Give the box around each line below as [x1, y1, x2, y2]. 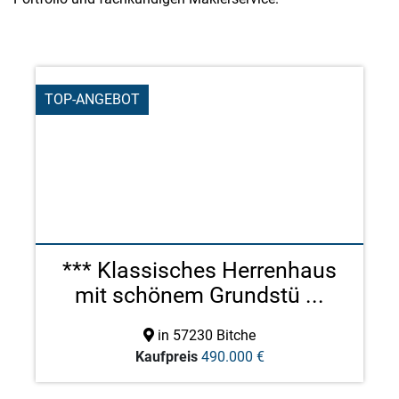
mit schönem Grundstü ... [75, 282, 324, 308]
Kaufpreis [134, 348, 198, 365]
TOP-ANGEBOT [45, 91, 140, 108]
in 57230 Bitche [154, 327, 256, 344]
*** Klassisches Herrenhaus [62, 257, 337, 283]
